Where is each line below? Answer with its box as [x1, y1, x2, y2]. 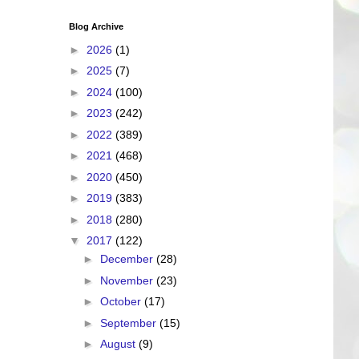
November [99, 273, 156, 287]
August [99, 337, 139, 350]
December [99, 252, 156, 265]
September [99, 316, 159, 329]
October [99, 295, 144, 308]
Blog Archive [69, 22, 123, 31]
